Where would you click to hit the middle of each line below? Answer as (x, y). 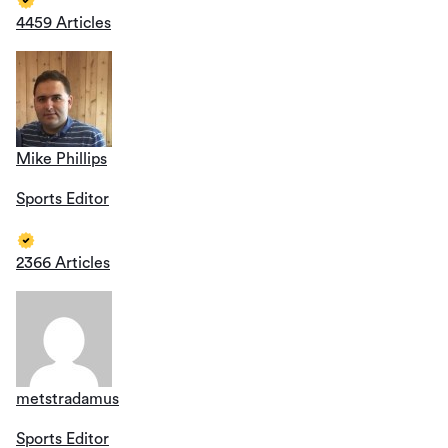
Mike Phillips (61, 158)
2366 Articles (63, 262)
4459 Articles (63, 22)
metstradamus (67, 398)
